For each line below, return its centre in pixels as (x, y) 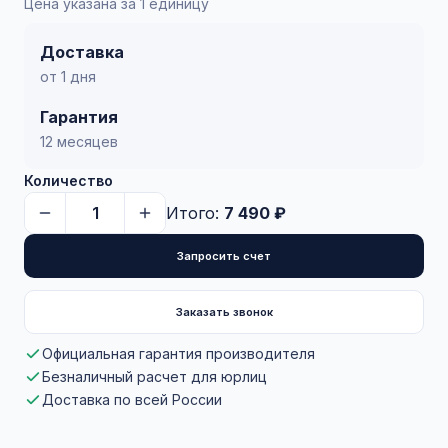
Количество (68, 180)
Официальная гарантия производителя (178, 353)
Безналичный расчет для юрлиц (154, 376)
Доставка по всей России (132, 399)
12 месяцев (79, 141)
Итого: (195, 213)
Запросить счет (224, 256)
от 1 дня (68, 76)
